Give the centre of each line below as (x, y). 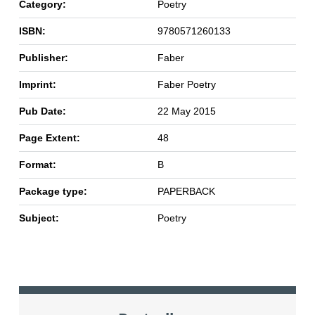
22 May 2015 (186, 111)
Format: (37, 164)
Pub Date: (42, 111)
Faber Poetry (186, 84)
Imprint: (37, 84)
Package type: (53, 191)
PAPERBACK (186, 191)
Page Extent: (49, 137)
